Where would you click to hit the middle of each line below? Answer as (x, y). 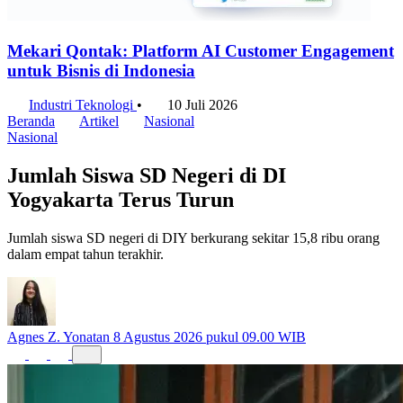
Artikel (99, 121)
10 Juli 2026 (202, 105)
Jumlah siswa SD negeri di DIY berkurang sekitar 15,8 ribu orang (193, 238)
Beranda (31, 121)
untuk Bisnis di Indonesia (101, 70)
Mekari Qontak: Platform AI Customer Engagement (201, 50)
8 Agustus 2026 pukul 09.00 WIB (210, 337)
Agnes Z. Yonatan (58, 337)
